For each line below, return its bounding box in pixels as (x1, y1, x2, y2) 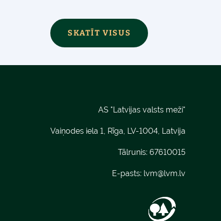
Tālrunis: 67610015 (118, 147, 185, 157)
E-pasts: (112, 168, 144, 178)
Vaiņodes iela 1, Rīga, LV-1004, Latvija (50, 126, 185, 136)
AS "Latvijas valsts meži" (98, 105, 185, 114)
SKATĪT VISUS (68, 28, 131, 38)
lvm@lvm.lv (144, 168, 185, 178)
